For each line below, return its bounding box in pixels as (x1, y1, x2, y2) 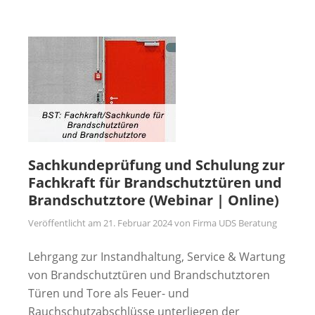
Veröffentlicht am (28, 216, 103, 229)
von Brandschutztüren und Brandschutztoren (28, 266, 270, 283)
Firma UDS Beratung (193, 216, 277, 229)
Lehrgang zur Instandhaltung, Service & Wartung (28, 248, 285, 264)
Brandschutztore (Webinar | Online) (28, 190, 279, 210)
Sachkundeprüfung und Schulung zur (28, 155, 285, 174)
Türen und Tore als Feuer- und (28, 285, 189, 301)
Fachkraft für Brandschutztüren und (28, 172, 282, 192)
